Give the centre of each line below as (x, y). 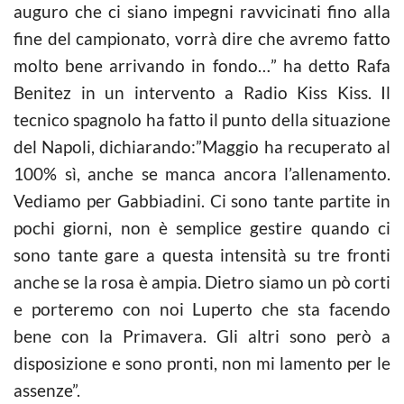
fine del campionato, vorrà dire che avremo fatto (202, 38)
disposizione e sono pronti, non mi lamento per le (202, 363)
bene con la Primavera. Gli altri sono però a (202, 335)
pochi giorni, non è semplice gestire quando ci (202, 227)
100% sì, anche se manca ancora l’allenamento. (202, 173)
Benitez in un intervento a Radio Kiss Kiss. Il (202, 92)
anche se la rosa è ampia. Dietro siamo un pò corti (202, 281)
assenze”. (47, 390)
